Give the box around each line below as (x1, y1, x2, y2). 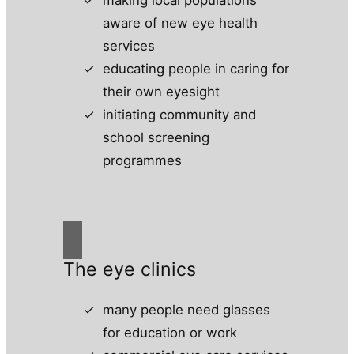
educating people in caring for (102, 60, 289, 77)
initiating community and (102, 106, 256, 122)
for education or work (102, 325, 237, 341)
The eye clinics (62, 258, 196, 281)
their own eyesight (102, 83, 220, 100)
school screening (102, 129, 209, 145)
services (102, 37, 155, 54)
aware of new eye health (102, 14, 258, 31)
